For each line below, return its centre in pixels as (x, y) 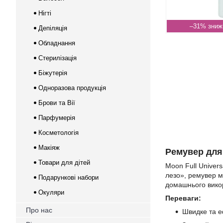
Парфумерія (57, 118)
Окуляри (51, 192)
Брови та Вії (57, 103)
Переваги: (183, 198)
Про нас (39, 210)
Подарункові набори (68, 177)
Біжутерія (53, 73)
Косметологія (58, 133)
